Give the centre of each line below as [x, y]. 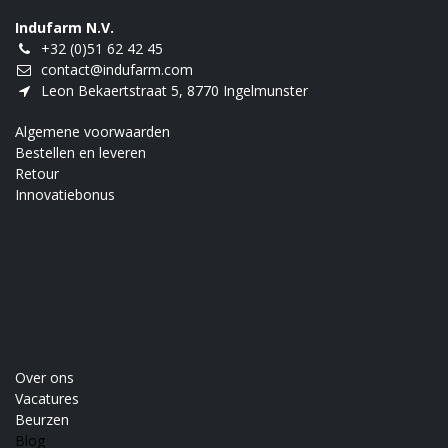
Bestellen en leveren [80, 152]
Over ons [44, 377]
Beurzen [42, 419]
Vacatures [47, 398]
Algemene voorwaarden [92, 131]
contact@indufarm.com [117, 69]
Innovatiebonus [65, 194]
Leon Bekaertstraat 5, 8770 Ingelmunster [174, 90]
